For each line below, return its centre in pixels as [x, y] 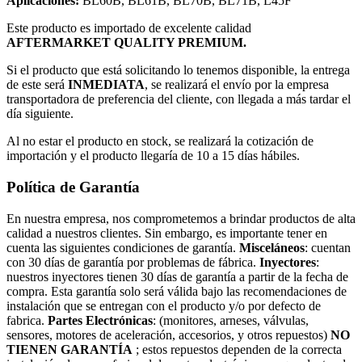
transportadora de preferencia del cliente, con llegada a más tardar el [179, 99]
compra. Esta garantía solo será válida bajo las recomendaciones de [177, 291]
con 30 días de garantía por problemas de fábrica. [133, 262]
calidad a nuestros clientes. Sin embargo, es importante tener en [167, 233]
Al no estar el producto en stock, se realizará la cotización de [160, 141]
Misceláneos [270, 247]
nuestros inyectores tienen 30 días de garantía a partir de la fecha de [177, 276]
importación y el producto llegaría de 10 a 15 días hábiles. [153, 156]
